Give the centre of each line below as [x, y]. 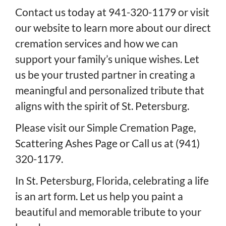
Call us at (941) [166, 143]
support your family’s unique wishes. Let [107, 59]
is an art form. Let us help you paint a [99, 196]
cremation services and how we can [97, 43]
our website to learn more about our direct [113, 27]
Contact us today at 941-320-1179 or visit [112, 12]
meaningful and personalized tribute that [110, 90]
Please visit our [51, 127]
